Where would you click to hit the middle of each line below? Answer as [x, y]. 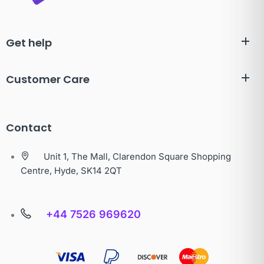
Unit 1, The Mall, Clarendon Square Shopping [137, 157]
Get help [29, 43]
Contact [29, 128]
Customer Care [48, 80]
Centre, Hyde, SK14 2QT [71, 171]
